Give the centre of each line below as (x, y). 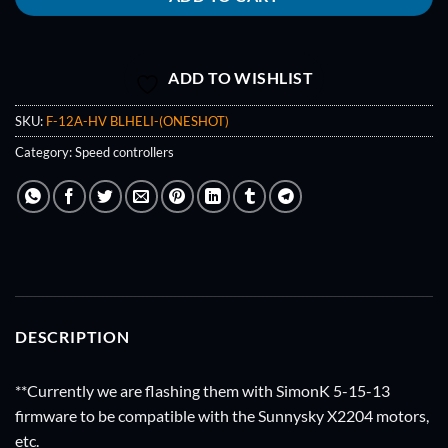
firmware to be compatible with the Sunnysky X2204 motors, (222, 416)
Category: (45, 152)
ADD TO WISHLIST (241, 78)
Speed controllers (124, 152)
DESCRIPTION (72, 337)
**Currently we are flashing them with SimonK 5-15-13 (202, 391)
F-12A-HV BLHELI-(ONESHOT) (137, 121)
